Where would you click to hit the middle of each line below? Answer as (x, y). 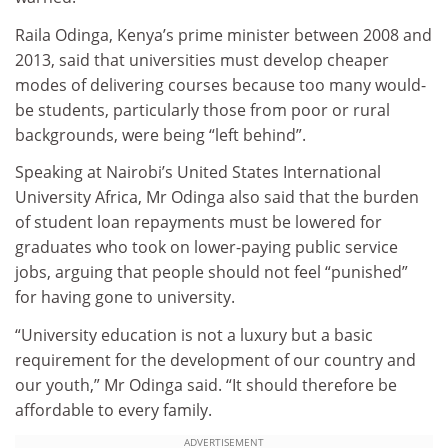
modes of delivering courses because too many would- (220, 84)
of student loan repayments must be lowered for (198, 222)
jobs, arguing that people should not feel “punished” (211, 272)
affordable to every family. (113, 409)
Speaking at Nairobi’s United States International (198, 172)
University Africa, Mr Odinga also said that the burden (217, 197)
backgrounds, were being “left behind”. (160, 134)
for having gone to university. (125, 297)
